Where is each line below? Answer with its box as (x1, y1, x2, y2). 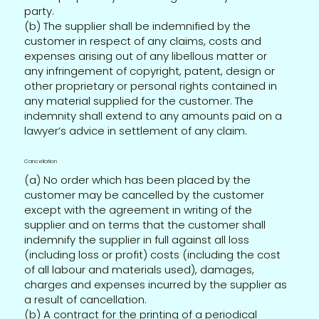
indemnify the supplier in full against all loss (24, 231, 250, 247)
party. (24, 3, 55, 19)
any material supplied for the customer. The (24, 93, 254, 108)
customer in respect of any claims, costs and (24, 33, 262, 48)
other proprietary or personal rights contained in (24, 78, 278, 93)
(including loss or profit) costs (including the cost (24, 246, 281, 262)
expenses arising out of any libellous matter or (24, 48, 268, 63)
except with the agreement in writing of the (24, 202, 253, 217)
